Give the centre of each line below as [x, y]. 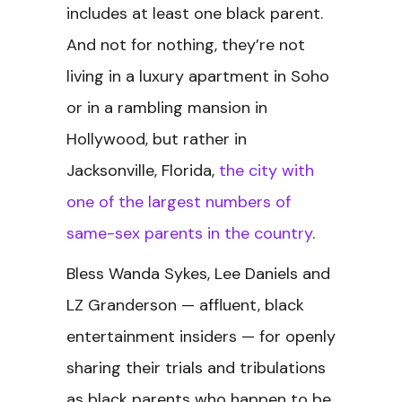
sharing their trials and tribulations [196, 368]
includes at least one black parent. [195, 13]
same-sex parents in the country [189, 233]
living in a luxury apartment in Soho [198, 76]
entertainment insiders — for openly [201, 336]
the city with [267, 170]
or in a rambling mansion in [167, 108]
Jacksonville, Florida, [143, 170]
